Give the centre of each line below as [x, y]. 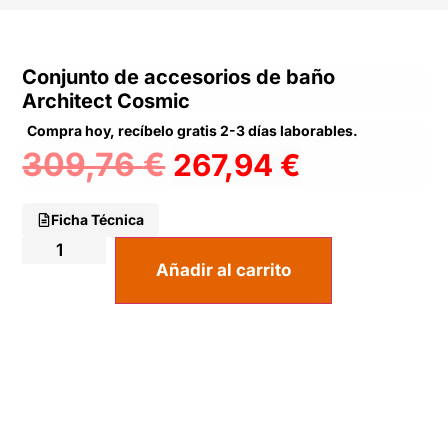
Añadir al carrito [224, 270]
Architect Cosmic [106, 100]
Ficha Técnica [98, 220]
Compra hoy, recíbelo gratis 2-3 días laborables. [193, 130]
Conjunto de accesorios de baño [179, 76]
